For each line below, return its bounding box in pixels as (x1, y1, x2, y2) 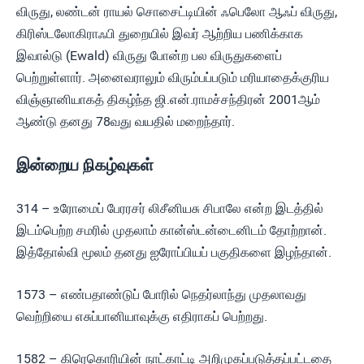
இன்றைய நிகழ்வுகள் (16, 155, 154, 175)
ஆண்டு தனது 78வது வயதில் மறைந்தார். (16, 114, 235, 129)
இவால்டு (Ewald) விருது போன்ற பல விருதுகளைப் (16, 48, 282, 63)
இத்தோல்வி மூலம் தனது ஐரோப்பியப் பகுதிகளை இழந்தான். (16, 245, 331, 260)
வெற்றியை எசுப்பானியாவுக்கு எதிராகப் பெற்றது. (16, 309, 267, 324)
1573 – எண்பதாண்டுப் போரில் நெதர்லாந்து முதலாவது (16, 287, 306, 302)
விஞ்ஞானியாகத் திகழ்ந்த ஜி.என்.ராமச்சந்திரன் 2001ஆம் (16, 92, 320, 107)
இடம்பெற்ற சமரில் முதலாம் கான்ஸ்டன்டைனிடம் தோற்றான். (16, 223, 327, 238)
